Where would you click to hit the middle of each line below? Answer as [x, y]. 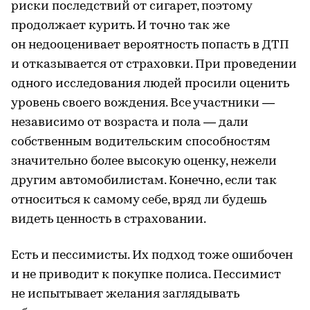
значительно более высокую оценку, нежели [144, 161]
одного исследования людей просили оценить [150, 84]
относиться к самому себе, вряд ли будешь [139, 200]
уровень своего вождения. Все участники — [143, 103]
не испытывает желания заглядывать [125, 294]
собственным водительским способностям [141, 142]
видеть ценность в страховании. [109, 219]
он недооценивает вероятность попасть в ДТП [150, 45]
